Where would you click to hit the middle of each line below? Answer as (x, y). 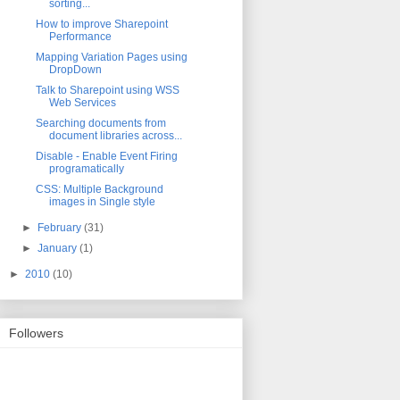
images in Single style (102, 201)
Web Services (82, 102)
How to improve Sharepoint (101, 24)
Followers (36, 333)
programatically (86, 168)
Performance (80, 36)
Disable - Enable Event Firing (106, 156)
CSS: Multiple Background (99, 189)
